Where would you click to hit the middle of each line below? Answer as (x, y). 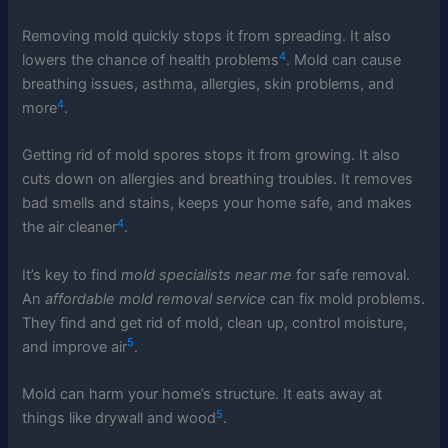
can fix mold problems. (346, 298)
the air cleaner (70, 227)
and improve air (75, 346)
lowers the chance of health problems (151, 60)
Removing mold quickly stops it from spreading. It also (207, 36)
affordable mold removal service (156, 298)
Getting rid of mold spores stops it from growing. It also (211, 155)
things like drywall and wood (119, 418)
